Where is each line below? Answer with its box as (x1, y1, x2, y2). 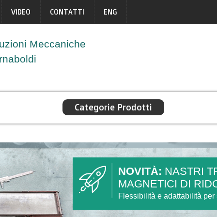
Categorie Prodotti (75, 102, 152, 112)
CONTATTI (50, 8, 84, 16)
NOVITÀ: (118, 165, 162, 177)
